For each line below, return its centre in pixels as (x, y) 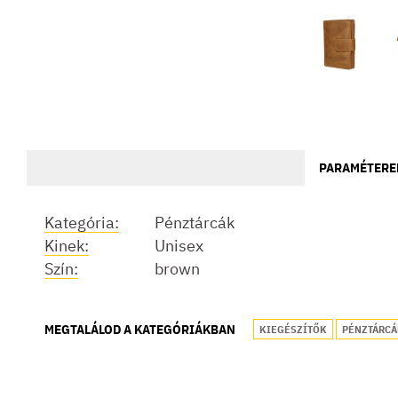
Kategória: (82, 223)
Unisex (179, 246)
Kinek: (67, 246)
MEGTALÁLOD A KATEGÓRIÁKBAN (140, 329)
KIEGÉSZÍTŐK (293, 329)
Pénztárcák (195, 223)
